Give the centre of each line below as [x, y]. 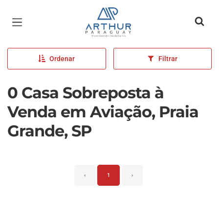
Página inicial [115, 15]
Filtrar [168, 59]
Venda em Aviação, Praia [103, 112]
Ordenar [62, 59]
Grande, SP [49, 131]
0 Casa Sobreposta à [86, 93]
